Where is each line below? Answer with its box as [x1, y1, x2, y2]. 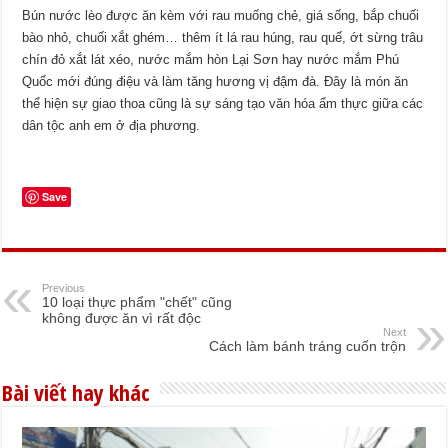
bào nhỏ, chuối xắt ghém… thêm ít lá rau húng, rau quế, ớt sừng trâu [22, 29, 424, 45]
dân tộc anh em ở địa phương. [22, 117, 201, 133]
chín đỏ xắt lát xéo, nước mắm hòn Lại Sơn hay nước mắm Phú [22, 51, 400, 67]
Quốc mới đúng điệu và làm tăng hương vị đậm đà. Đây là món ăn [22, 73, 409, 89]
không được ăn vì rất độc [42, 309, 202, 326]
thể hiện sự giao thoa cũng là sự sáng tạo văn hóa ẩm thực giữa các [22, 95, 424, 111]
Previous [42, 281, 86, 294]
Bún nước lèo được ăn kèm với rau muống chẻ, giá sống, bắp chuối [22, 7, 420, 23]
